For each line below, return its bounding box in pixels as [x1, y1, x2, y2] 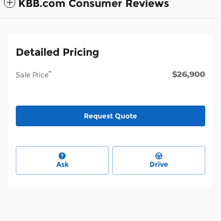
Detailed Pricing [16, 46, 99, 59]
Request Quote [84, 111, 137, 120]
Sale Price [16, 71, 48, 79]
